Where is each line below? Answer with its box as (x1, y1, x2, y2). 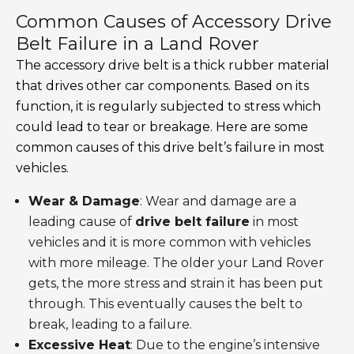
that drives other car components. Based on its (16, 78, 309, 94)
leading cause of (28, 214, 135, 230)
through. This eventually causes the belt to (28, 296, 303, 312)
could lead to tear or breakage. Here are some (16, 119, 308, 135)
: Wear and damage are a (140, 194, 296, 209)
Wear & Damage (28, 194, 140, 209)
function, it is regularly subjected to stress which (16, 99, 321, 115)
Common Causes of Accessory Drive (16, 11, 332, 33)
